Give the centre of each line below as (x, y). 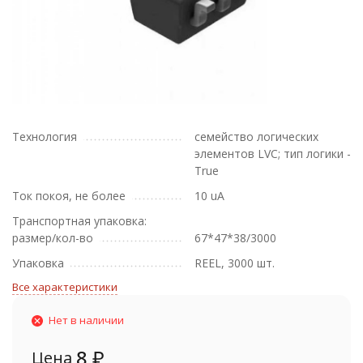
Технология (45, 137)
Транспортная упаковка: (79, 221)
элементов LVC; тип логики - (273, 154)
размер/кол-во (53, 238)
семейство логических (256, 137)
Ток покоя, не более (69, 196)
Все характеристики (65, 287)
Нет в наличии (86, 320)
